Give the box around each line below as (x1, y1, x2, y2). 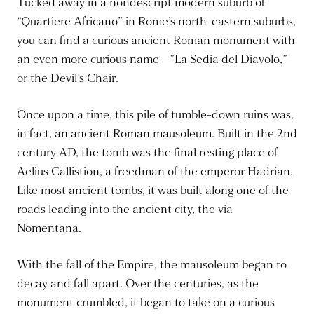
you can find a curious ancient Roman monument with (17, 33, 295, 48)
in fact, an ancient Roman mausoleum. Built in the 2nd (17, 126, 297, 142)
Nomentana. (17, 221, 81, 236)
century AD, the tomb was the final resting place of (17, 145, 278, 161)
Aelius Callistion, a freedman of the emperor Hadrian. (17, 164, 293, 179)
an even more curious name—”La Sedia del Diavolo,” (17, 52, 287, 67)
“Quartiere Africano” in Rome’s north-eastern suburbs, (17, 14, 296, 29)
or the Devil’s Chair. (17, 71, 118, 86)
